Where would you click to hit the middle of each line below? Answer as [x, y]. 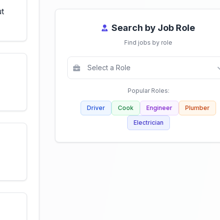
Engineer [159, 108]
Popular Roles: [148, 91]
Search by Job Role [153, 28]
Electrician [148, 123]
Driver [96, 108]
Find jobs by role [148, 42]
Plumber [197, 108]
